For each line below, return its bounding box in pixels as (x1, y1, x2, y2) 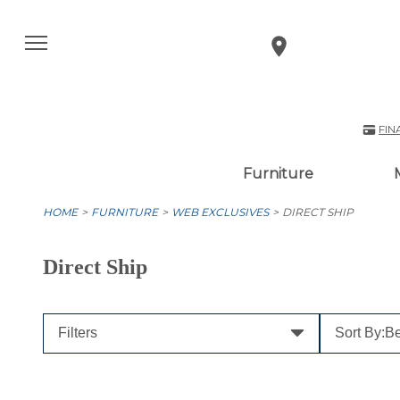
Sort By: (334, 325, 385, 341)
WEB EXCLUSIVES (171, 205, 269, 219)
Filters (58, 325, 97, 341)
